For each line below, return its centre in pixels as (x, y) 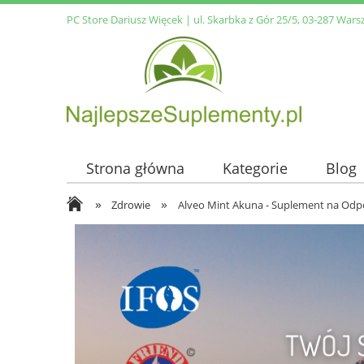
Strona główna (135, 169)
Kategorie (255, 169)
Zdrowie (131, 205)
